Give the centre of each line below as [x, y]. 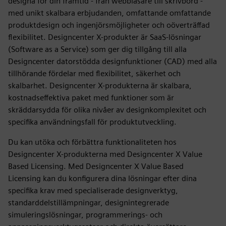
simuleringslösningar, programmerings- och [85, 215]
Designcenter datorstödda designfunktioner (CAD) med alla [112, 61]
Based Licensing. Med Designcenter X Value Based [96, 166]
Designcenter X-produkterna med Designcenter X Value [105, 154]
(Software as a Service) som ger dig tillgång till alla [97, 49]
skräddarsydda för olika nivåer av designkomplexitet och [107, 110]
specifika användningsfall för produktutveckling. [92, 122]
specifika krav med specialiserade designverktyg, [93, 190]
